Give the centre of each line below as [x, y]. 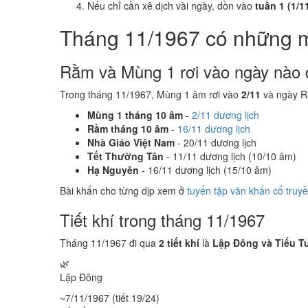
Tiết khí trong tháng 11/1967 [162, 220]
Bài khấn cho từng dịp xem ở [123, 190]
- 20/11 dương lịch [216, 142]
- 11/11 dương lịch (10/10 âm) [230, 156]
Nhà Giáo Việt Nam [131, 142]
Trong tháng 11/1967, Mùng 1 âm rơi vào [151, 94]
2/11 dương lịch [225, 115]
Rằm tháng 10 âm [128, 129]
